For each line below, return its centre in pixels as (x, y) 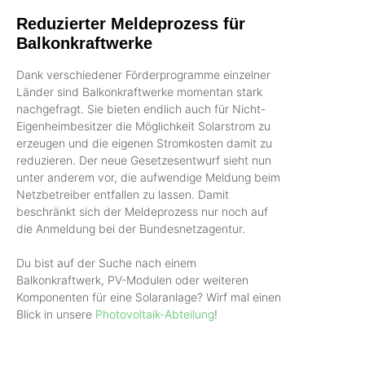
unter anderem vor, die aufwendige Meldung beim (148, 177)
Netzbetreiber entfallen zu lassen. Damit (123, 194)
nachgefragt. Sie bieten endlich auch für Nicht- (141, 108)
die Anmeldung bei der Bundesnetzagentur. (132, 228)
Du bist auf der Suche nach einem (106, 262)
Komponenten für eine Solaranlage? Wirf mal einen (149, 297)
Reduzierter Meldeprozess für (131, 23)
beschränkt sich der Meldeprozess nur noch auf (142, 211)
